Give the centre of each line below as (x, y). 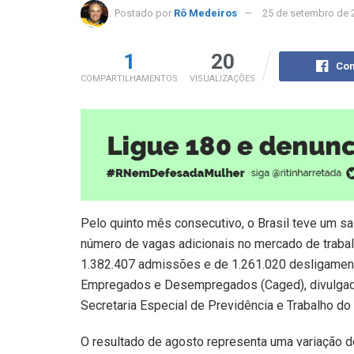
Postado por (143, 13)
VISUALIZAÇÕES (222, 78)
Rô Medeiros (205, 13)
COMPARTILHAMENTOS (129, 78)
